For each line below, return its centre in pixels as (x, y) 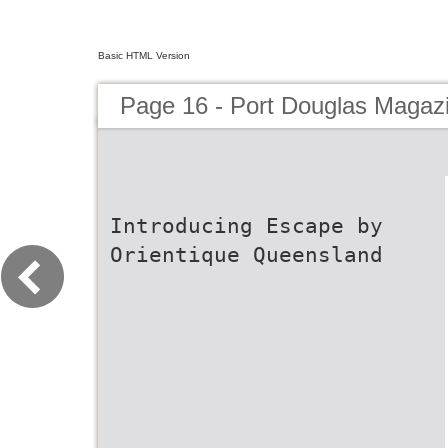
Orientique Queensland (246, 254)
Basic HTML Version (144, 55)
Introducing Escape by (246, 225)
